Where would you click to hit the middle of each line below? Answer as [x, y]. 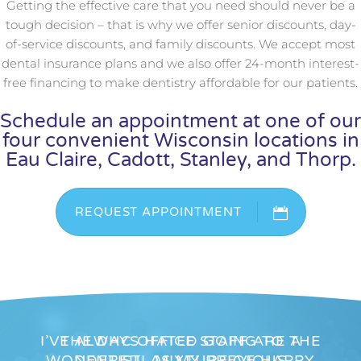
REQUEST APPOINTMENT [158, 212]
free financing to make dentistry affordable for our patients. [180, 83]
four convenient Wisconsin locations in [180, 141]
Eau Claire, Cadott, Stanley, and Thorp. [180, 160]
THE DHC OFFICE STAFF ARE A [180, 341]
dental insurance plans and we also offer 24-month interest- [180, 64]
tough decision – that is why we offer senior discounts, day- [180, 25]
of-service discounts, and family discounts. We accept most [180, 44]
